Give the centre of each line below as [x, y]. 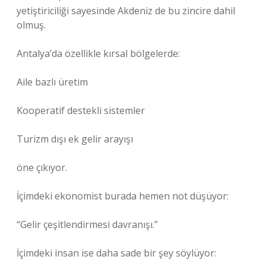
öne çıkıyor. [42, 167]
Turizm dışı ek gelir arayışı [75, 139]
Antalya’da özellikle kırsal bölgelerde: [98, 53]
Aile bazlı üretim [52, 82]
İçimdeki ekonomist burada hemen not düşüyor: [123, 196]
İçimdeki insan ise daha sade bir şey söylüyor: [116, 253]
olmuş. [31, 25]
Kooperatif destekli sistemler [81, 110]
